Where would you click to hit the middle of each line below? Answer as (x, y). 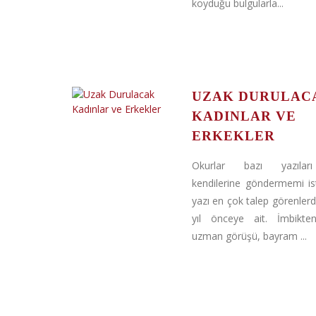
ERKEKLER (233, 136)
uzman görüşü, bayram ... (249, 236)
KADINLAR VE (244, 116)
